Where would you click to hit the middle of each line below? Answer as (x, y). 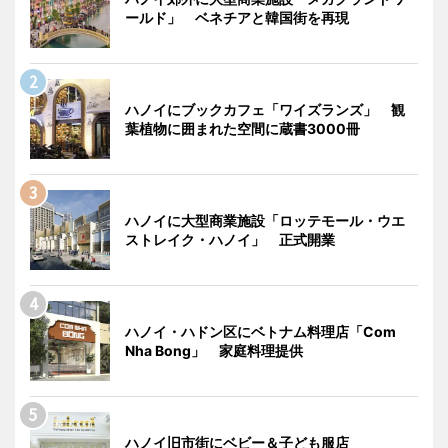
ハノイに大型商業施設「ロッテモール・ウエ (265, 220)
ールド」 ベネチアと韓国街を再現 (237, 17)
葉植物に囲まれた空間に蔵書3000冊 (242, 128)
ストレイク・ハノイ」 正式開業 (230, 239)
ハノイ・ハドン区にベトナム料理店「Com (260, 331)
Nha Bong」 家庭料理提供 (214, 350)
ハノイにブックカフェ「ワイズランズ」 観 (265, 109)
